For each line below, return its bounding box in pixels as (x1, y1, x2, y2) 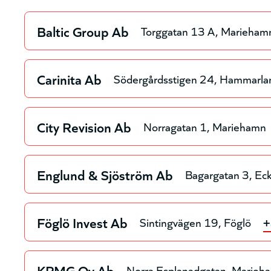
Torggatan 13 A (141, 22, 216, 39)
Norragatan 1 (143, 118, 207, 135)
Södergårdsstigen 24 (114, 70, 215, 87)
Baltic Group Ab (37, 21, 129, 41)
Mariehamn (212, 118, 267, 135)
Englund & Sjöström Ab (37, 164, 174, 184)
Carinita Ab (37, 68, 102, 88)
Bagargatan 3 (185, 166, 250, 183)
